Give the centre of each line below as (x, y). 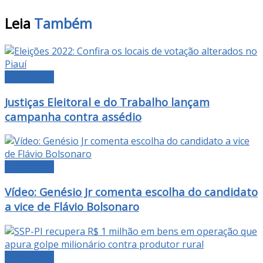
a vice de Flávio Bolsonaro (72, 206)
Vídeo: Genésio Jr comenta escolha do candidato (131, 191)
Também (61, 23)
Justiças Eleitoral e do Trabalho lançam (107, 102)
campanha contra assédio (73, 116)
